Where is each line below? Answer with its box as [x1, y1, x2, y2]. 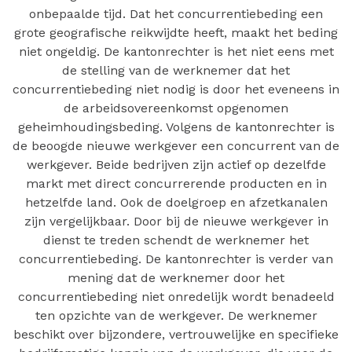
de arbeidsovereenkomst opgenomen [64, 101, 288, 115]
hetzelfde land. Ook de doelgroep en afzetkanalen [24, 195, 328, 210]
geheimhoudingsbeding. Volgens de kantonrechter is [17, 119, 335, 134]
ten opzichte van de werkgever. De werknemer [35, 308, 317, 323]
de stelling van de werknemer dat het [62, 63, 290, 78]
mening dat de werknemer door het [68, 270, 284, 285]
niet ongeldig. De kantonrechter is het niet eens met [18, 44, 334, 59]
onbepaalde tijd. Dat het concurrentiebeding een [29, 6, 323, 21]
